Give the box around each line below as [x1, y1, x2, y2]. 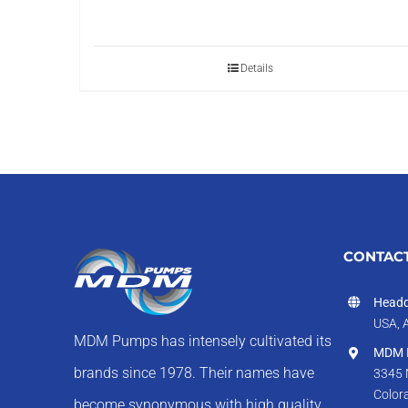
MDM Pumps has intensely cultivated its [74, 332, 332, 350]
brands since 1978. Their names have [74, 364, 315, 382]
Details [240, 61, 274, 75]
